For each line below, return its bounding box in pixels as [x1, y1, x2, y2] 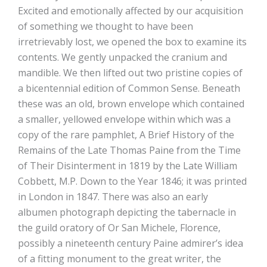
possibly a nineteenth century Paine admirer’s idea [18, 237, 243, 250]
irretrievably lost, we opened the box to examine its [18, 35, 247, 49]
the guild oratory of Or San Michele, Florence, [18, 221, 221, 235]
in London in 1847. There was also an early [18, 190, 208, 204]
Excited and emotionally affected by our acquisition [18, 4, 243, 18]
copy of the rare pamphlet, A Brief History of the [18, 128, 234, 142]
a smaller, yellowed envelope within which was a [18, 113, 231, 126]
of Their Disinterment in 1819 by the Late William [18, 159, 237, 173]
